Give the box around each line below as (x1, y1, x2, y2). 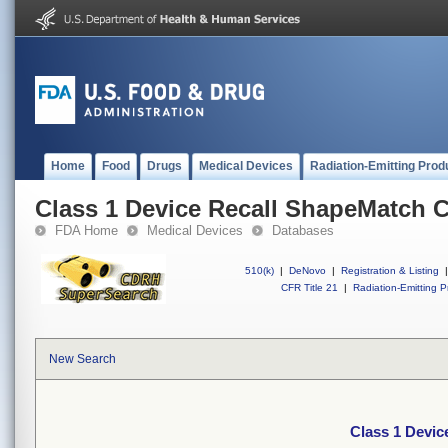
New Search (49, 352, 116, 366)
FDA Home (55, 223, 118, 238)
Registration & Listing (341, 265, 439, 276)
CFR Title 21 (281, 282, 338, 293)
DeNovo (289, 265, 326, 276)
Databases (272, 223, 334, 238)
